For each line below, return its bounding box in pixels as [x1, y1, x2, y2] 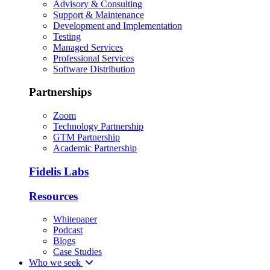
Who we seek [29, 257, 83, 268]
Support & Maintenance [53, 9, 144, 20]
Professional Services [53, 52, 134, 63]
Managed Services [53, 42, 123, 52]
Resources [29, 189, 78, 202]
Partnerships [29, 86, 92, 99]
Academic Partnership [53, 143, 137, 154]
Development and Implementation [53, 20, 182, 31]
